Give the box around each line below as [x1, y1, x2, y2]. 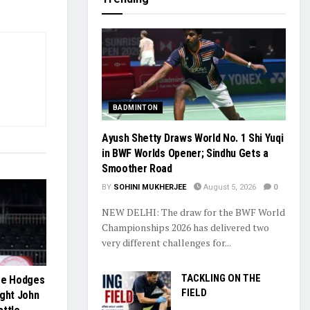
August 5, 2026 [201, 182, 256, 192]
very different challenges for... [102, 235, 231, 249]
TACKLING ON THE [181, 271, 261, 284]
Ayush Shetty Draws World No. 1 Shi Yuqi [102, 131, 284, 145]
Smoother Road [102, 161, 172, 175]
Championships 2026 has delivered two [102, 220, 269, 234]
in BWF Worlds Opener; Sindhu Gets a [102, 146, 268, 160]
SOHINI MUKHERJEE [113, 182, 186, 192]
